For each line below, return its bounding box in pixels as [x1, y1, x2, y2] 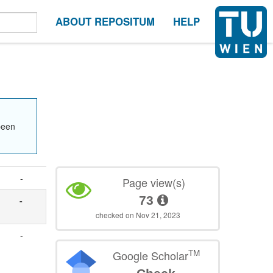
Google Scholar [112, 247, 188, 264]
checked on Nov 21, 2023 [95, 210, 180, 221]
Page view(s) [122, 174, 185, 191]
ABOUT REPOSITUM [55, 14, 155, 29]
